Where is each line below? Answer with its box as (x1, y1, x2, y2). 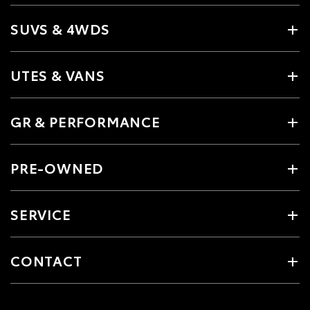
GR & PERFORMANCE (10, 111, 161, 131)
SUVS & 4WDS (10, 19, 110, 39)
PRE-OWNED (10, 158, 104, 178)
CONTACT (10, 250, 82, 271)
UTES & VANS (10, 65, 105, 85)
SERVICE (10, 204, 71, 224)
